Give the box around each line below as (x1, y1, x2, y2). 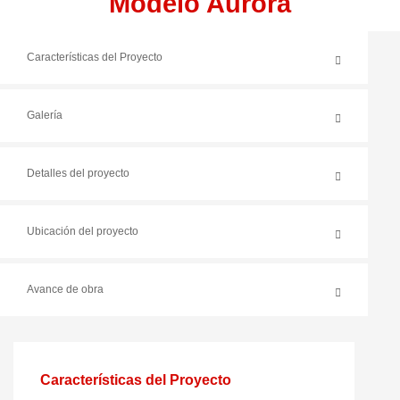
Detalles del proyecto (27, 167, 129, 179)
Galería (27, 109, 62, 121)
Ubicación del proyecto (27, 225, 138, 237)
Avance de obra (27, 283, 104, 296)
